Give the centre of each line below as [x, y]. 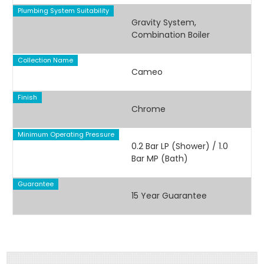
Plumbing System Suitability [63, 10]
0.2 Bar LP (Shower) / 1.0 [179, 146]
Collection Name [45, 60]
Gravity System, [164, 23]
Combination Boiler [170, 35]
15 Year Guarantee [169, 196]
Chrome [148, 109]
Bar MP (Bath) [159, 159]
